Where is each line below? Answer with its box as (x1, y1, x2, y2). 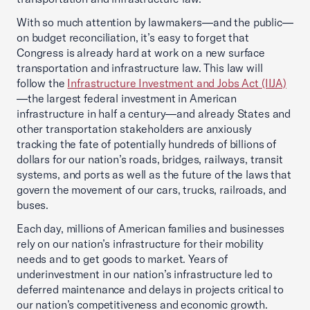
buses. (17, 198, 57, 212)
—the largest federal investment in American (17, 91, 237, 105)
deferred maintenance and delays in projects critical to (17, 282, 284, 296)
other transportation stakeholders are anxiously (17, 122, 253, 136)
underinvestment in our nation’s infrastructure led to (17, 267, 273, 281)
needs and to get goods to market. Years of (17, 252, 228, 266)
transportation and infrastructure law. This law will (17, 61, 263, 75)
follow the (17, 76, 68, 90)
